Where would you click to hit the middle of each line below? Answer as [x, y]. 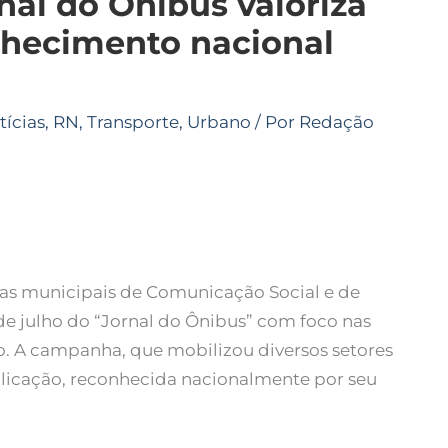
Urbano [219, 122]
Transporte [133, 122]
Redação [336, 122]
